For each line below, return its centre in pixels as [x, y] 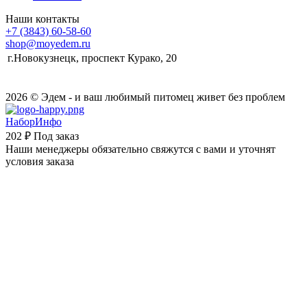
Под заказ [56, 136]
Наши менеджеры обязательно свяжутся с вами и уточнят [140, 149]
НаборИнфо [34, 122]
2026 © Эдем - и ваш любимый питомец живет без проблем [145, 97]
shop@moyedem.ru [48, 44]
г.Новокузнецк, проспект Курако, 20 [92, 58]
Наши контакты [42, 19]
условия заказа [40, 162]
